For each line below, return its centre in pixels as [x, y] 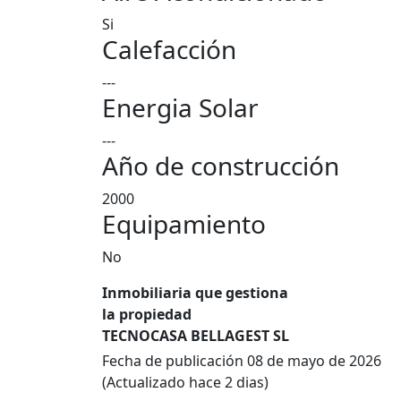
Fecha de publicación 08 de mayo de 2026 [242, 361]
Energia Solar [180, 107]
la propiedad [147, 314]
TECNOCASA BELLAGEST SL [196, 336]
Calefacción [169, 49]
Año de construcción [221, 166]
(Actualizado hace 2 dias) [185, 382]
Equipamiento [184, 224]
